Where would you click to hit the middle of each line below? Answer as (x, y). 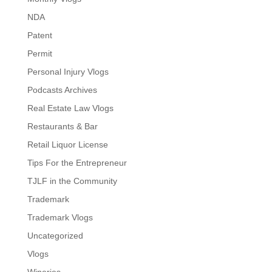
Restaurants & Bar (62, 126)
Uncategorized (55, 236)
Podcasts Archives (62, 90)
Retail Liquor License (67, 144)
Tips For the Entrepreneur (77, 163)
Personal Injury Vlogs (68, 72)
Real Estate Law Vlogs (70, 108)
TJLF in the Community (72, 181)
